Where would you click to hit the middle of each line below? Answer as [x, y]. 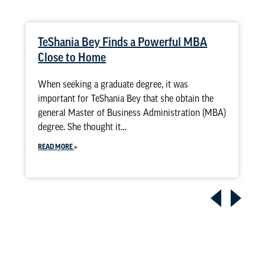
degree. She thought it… [83, 127]
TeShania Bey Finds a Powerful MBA [123, 42]
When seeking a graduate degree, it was [113, 84]
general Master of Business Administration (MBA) [132, 112]
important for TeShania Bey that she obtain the [126, 98]
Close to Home [72, 57]
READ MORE [56, 146]
